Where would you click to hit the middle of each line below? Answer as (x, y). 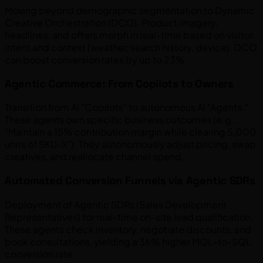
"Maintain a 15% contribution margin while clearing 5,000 (131, 132)
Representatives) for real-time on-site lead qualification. (129, 217)
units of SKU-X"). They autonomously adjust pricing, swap (130, 144)
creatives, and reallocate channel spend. (95, 157)
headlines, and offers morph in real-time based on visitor (129, 35)
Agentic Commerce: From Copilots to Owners (119, 83)
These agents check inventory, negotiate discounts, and (128, 229)
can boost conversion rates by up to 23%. (96, 60)
